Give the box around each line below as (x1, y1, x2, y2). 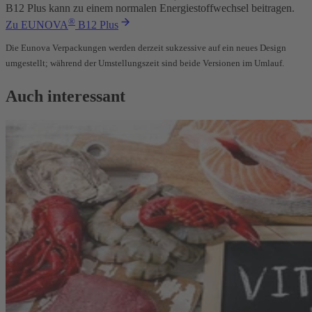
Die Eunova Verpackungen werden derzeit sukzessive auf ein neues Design (6, 42, 286, 53)
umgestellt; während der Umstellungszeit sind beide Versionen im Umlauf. (6, 58, 284, 69)
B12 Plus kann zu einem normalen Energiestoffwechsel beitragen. (6, 1, 295, 14)
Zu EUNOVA (6, 18, 68, 31)
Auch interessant (6, 87, 125, 106)
